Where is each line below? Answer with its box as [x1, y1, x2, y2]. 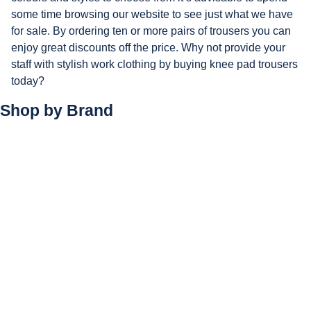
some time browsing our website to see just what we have [11, 8, 293, 20]
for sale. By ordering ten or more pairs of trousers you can [11, 24, 291, 37]
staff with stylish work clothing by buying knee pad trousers [11, 58, 298, 70]
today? [11, 74, 44, 87]
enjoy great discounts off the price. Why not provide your [11, 41, 285, 53]
